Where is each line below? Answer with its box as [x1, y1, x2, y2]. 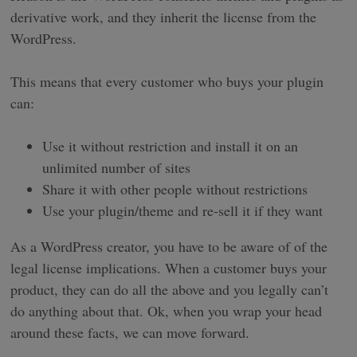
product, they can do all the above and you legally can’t [10, 279, 329, 299]
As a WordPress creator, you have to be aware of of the [10, 236, 328, 256]
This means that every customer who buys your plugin [10, 71, 324, 91]
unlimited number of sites [42, 157, 191, 177]
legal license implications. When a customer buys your [10, 257, 328, 277]
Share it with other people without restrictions [42, 178, 308, 198]
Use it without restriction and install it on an [42, 135, 299, 155]
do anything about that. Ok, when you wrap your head [10, 300, 323, 320]
